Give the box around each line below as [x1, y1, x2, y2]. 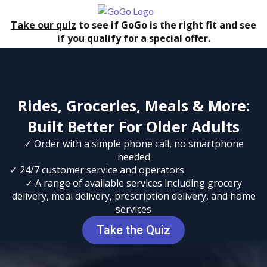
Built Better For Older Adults [27, 116, 240, 136]
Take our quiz [11, 18, 76, 32]
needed [117, 150, 150, 163]
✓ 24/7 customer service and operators [10, 163, 184, 176]
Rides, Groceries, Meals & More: [17, 95, 250, 116]
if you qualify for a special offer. [57, 32, 210, 45]
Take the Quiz [97, 223, 170, 237]
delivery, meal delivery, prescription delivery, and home [11, 190, 256, 203]
